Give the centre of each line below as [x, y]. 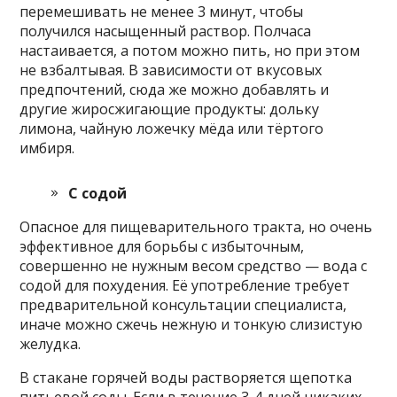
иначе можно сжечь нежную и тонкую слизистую [191, 324]
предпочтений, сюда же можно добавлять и [175, 89]
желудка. [51, 343]
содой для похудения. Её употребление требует [185, 285]
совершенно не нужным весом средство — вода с [194, 265]
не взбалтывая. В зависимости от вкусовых [171, 70]
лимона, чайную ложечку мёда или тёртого [172, 128]
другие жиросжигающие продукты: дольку [170, 109]
